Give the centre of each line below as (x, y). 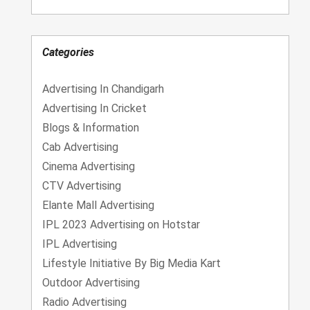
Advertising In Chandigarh (103, 89)
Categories (68, 52)
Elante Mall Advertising (98, 205)
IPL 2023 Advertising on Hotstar (121, 224)
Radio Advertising (84, 302)
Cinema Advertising (89, 166)
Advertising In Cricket (94, 108)
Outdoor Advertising (91, 282)
